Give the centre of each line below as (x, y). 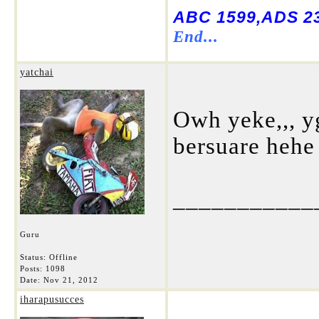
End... (198, 36)
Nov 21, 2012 (71, 280)
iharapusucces (52, 299)
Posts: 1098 (43, 268)
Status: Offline (49, 257)
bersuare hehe (244, 146)
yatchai (37, 72)
